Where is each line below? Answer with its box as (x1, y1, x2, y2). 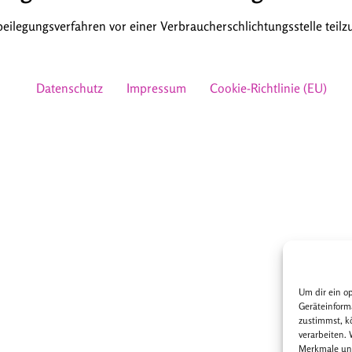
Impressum (126, 80, 187, 97)
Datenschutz (36, 80, 104, 97)
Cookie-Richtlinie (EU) (210, 80, 328, 97)
